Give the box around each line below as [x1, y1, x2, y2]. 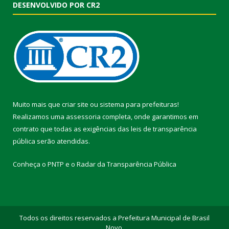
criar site [62, 100, 88, 109]
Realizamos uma [13, 112, 66, 122]
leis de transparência [131, 124, 197, 134]
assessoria [66, 112, 101, 122]
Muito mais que [13, 100, 62, 109]
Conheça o [13, 159, 48, 169]
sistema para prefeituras [100, 100, 177, 109]
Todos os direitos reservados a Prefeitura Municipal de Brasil [19, 213, 210, 223]
